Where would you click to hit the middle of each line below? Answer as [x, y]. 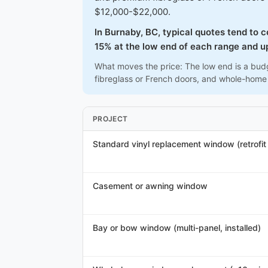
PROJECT [110, 119]
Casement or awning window [150, 186]
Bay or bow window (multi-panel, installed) [177, 228]
